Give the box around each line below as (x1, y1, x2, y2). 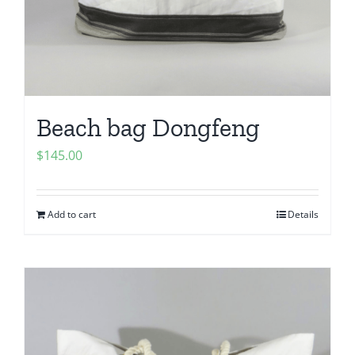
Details (288, 208, 319, 222)
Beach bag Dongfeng (36, 113, 260, 143)
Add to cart (48, 208, 96, 222)
